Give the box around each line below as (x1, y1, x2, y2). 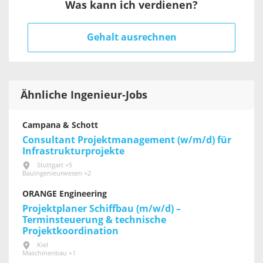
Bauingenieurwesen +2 (22, 170, 91, 178)
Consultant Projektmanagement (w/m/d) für (22, 134, 231, 146)
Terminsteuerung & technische (22, 214, 166, 226)
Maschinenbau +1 (22, 249, 76, 257)
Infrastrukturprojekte (22, 146, 124, 157)
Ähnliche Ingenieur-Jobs (21, 89, 147, 102)
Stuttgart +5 (37, 161, 72, 170)
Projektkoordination (22, 225, 119, 237)
